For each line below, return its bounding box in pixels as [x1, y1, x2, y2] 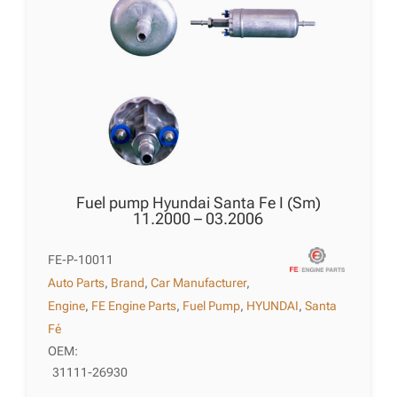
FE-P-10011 [48, 253, 114, 268]
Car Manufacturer [151, 276, 247, 291]
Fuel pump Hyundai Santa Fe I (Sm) [75, 193, 321, 213]
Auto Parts [48, 276, 105, 291]
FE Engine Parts [91, 299, 177, 314]
